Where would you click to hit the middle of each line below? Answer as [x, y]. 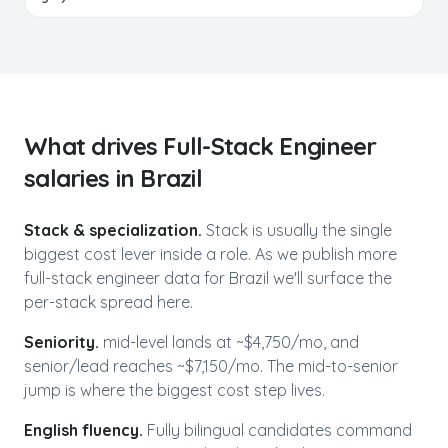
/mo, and [325, 342]
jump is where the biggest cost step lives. [174, 390]
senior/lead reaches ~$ [109, 366]
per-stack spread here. [108, 302]
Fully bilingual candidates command [279, 430]
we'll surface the [330, 278]
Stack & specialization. [113, 230]
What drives [94, 146]
